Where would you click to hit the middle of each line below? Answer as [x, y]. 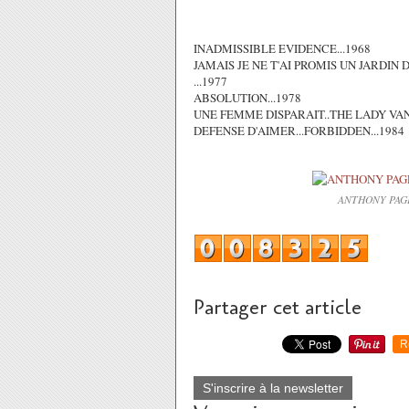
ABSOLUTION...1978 [247, 98]
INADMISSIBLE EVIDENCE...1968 [282, 48]
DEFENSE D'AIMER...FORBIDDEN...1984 [299, 131]
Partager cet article [278, 308]
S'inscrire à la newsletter [273, 388]
